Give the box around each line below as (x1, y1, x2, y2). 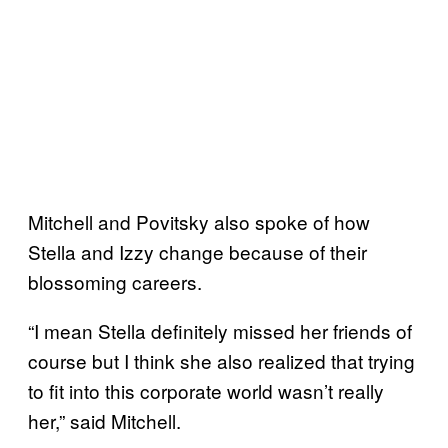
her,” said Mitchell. (28, 406, 181, 434)
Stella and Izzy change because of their (28, 237, 367, 265)
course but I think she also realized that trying (28, 346, 415, 374)
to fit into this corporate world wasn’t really (28, 376, 384, 404)
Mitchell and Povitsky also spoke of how (28, 207, 370, 235)
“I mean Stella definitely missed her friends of (28, 316, 412, 344)
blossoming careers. (28, 267, 202, 295)
